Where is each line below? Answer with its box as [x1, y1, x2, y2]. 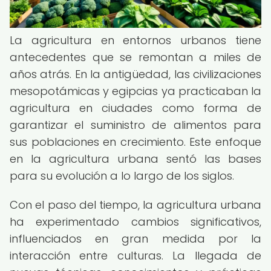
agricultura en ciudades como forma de [10, 100, 261, 116]
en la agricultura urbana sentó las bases [10, 151, 261, 166]
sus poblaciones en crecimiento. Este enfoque [10, 134, 261, 149]
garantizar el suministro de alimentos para [10, 117, 261, 132]
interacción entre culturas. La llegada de [10, 248, 261, 263]
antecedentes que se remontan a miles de [10, 50, 261, 65]
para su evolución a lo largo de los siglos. [10, 168, 234, 183]
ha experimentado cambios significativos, [10, 214, 261, 229]
